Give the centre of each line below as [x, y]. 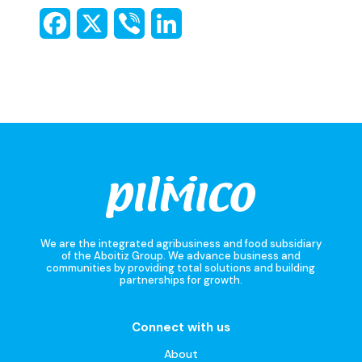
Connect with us [181, 327]
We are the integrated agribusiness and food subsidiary [181, 243]
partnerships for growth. [181, 280]
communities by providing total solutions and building [181, 267]
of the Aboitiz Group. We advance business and [181, 255]
